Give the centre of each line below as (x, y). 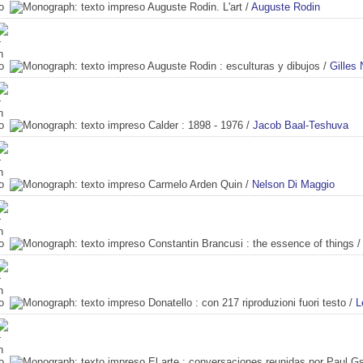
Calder (163, 125)
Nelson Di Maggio (293, 184)
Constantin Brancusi (196, 243)
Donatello (170, 302)
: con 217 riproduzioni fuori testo (269, 302)
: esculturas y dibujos (268, 66)
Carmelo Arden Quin (195, 184)
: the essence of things (299, 243)
